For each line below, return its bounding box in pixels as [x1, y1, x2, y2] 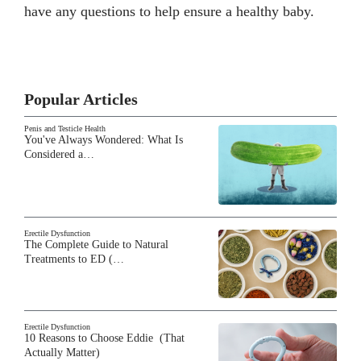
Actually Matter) [24, 346, 100, 359]
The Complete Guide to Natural [24, 239, 168, 251]
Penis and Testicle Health [24, 124, 106, 134]
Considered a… [24, 148, 94, 161]
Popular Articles [24, 90, 138, 109]
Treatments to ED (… [24, 253, 124, 266]
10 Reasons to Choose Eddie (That [24, 331, 185, 344]
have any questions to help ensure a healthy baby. [24, 3, 314, 20]
